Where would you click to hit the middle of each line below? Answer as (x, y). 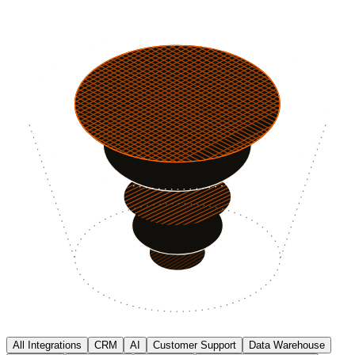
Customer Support (195, 345)
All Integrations (47, 345)
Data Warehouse (287, 345)
